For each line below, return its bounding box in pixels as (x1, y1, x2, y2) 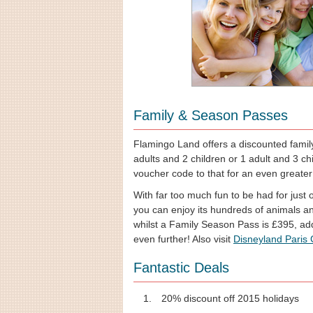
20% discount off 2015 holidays (161, 293, 299, 304)
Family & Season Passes (133, 108, 288, 123)
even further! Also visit (133, 233, 233, 245)
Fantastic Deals (133, 260, 229, 275)
